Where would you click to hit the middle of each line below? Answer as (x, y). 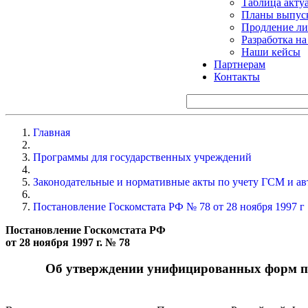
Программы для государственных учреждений (142, 157)
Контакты (237, 76)
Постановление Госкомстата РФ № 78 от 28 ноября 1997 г (169, 206)
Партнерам (240, 64)
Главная (52, 132)
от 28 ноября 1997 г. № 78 (70, 242)
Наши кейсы (271, 52)
